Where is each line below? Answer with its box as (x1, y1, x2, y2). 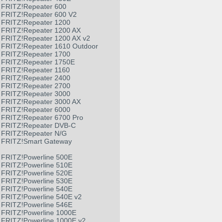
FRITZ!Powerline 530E (1, 177, 72, 185)
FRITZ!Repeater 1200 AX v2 (1, 34, 90, 43)
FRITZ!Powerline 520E (1, 169, 72, 177)
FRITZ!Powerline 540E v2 (1, 193, 82, 201)
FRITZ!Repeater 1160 (1, 66, 70, 74)
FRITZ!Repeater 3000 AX (1, 98, 81, 106)
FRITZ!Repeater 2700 (1, 82, 70, 90)
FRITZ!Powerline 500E (1, 153, 72, 162)
